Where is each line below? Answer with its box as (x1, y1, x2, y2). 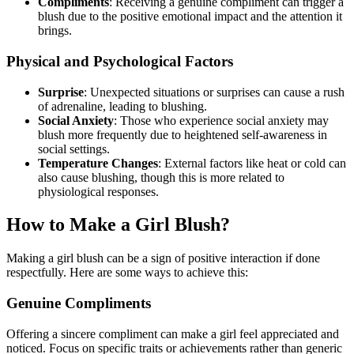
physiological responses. (38, 184, 159, 198)
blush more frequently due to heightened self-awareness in (38, 127, 327, 141)
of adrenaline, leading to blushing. (38, 99, 207, 113)
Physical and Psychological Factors (6, 52, 233, 70)
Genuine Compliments (6, 295, 151, 312)
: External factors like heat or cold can (158, 156, 346, 170)
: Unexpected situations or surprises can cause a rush (84, 85, 345, 99)
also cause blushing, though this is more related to (38, 170, 284, 184)
